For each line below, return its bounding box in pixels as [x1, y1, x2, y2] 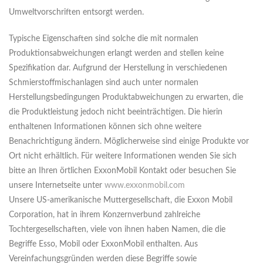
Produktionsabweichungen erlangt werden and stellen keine [9, 49, 224, 58]
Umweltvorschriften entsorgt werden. [9, 8, 144, 17]
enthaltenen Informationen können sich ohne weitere [9, 123, 201, 131]
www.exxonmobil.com [104, 181, 185, 190]
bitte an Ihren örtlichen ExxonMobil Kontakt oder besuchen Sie [9, 167, 236, 176]
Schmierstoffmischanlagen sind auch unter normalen [9, 79, 198, 87]
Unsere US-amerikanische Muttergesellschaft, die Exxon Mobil [9, 196, 232, 205]
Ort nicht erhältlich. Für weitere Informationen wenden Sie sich [9, 152, 237, 161]
